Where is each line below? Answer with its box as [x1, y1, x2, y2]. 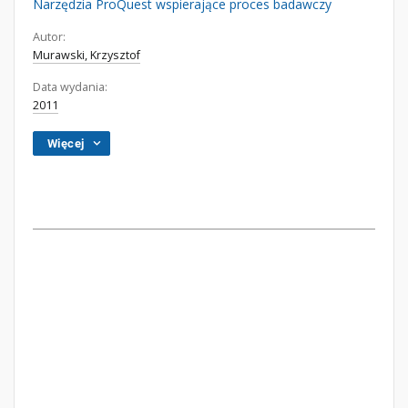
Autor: [33, 29, 66, 45]
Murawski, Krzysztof [33, 47, 140, 63]
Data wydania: [33, 79, 107, 95]
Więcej [47, 137, 85, 150]
